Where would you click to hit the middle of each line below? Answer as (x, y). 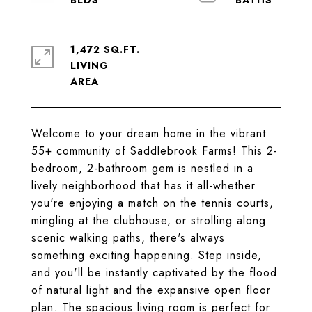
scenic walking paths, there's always (128, 238)
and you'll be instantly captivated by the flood (154, 273)
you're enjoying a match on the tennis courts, (153, 203)
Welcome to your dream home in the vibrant (149, 133)
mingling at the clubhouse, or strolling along (149, 220)
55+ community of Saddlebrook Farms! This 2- (155, 151)
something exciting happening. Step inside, (147, 255)
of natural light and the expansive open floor (151, 290)
